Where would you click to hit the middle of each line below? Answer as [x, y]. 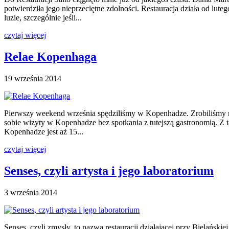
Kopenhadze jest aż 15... [44, 132]
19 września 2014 [33, 79]
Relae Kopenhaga [50, 57]
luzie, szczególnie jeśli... [43, 18]
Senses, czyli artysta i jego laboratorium [109, 171]
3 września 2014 [31, 193]
